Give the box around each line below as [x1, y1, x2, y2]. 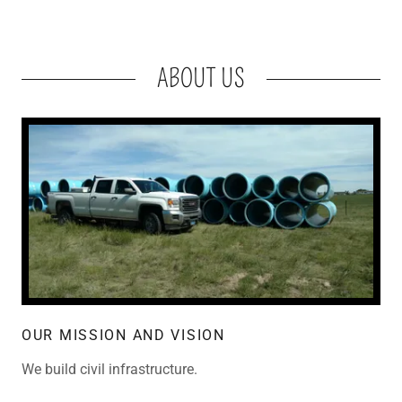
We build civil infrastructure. [22, 360, 197, 378]
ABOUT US [156, 64, 246, 94]
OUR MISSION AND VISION [22, 326, 225, 344]
